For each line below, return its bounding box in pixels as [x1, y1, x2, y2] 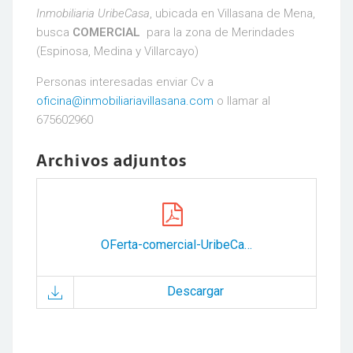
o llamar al [214, 94, 270, 108]
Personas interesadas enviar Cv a [36, 75, 214, 89]
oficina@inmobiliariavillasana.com [36, 94, 214, 108]
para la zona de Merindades [147, 25, 295, 39]
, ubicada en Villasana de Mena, [150, 6, 315, 20]
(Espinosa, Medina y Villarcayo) [36, 44, 199, 58]
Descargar [166, 284, 224, 299]
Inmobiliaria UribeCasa [36, 6, 150, 20]
